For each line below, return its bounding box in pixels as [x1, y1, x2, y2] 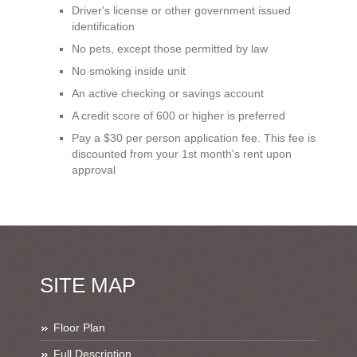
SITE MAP [40, 274, 135, 296]
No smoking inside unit [72, 65, 186, 77]
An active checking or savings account [72, 87, 264, 100]
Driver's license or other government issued [72, 4, 291, 17]
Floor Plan [53, 320, 105, 334]
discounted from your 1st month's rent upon [72, 147, 292, 160]
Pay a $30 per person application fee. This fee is [72, 131, 316, 144]
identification [72, 20, 135, 33]
